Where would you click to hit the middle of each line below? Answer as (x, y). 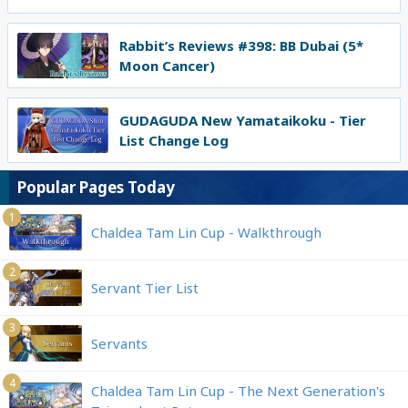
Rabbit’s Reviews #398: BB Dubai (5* (241, 46)
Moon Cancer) (167, 66)
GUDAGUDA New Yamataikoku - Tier (243, 121)
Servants (119, 344)
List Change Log (174, 141)
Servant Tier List (145, 288)
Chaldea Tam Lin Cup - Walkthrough (206, 233)
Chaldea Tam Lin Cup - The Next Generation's (238, 391)
